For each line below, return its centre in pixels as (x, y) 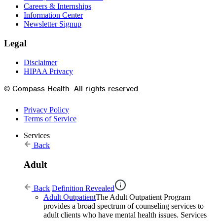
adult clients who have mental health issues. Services (125, 215)
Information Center (53, 15)
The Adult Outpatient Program (143, 197)
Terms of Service (50, 118)
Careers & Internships (57, 6)
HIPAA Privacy (48, 71)
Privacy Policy (46, 110)
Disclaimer (40, 62)
